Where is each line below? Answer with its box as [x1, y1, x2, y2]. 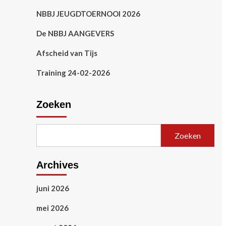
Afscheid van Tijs [36, 48, 97, 58]
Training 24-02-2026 [36, 68, 110, 78]
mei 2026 [36, 203, 69, 213]
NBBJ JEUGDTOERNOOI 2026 [36, 9, 140, 19]
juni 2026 [36, 184, 69, 193]
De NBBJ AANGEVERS [36, 29, 114, 38]
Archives [36, 159, 79, 171]
